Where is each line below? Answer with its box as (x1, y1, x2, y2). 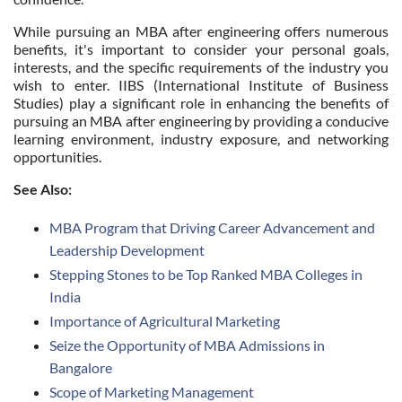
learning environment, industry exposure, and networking (13, 130, 389, 147)
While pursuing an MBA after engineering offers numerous (13, 22, 389, 39)
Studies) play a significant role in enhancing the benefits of (13, 94, 389, 111)
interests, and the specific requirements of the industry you (13, 58, 389, 75)
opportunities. (13, 148, 101, 165)
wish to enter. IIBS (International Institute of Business (13, 76, 389, 93)
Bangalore (49, 359, 112, 376)
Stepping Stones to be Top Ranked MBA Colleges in (49, 266, 363, 283)
